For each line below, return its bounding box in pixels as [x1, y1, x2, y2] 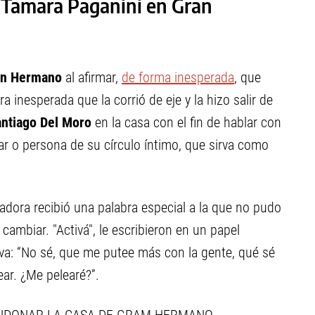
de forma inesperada [122, 69, 234, 86]
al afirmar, [62, 69, 122, 86]
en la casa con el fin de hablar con [91, 114, 281, 131]
